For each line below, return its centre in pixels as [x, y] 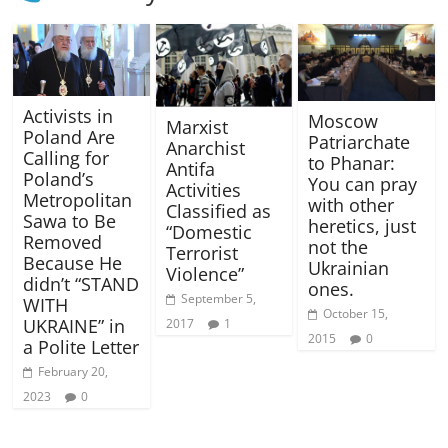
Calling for [66, 157]
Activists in [68, 115]
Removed [63, 241]
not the [337, 246]
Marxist [196, 126]
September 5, [218, 298]
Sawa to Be [70, 220]
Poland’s [59, 178]
